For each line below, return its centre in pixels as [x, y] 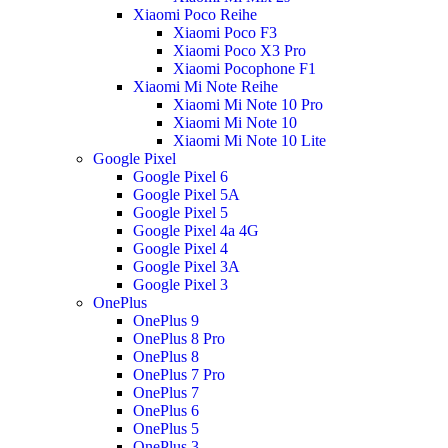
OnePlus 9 [165, 320]
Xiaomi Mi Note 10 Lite [249, 140]
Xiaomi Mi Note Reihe [205, 86]
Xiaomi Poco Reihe [194, 14]
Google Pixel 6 [180, 176]
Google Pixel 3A [186, 266]
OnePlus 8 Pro [178, 338]
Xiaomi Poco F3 [224, 32]
